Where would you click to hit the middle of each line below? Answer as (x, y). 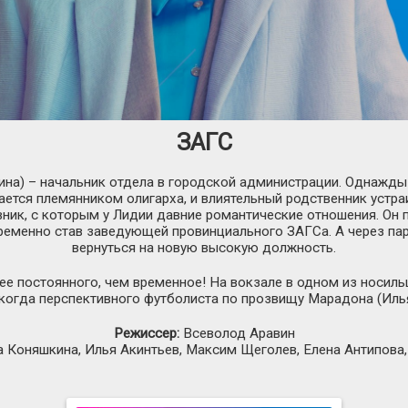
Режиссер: (146, 333)
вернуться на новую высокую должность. (204, 247)
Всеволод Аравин (237, 333)
